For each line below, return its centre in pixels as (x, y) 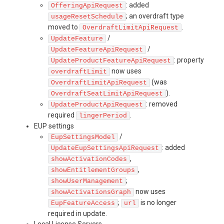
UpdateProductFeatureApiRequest (111, 60)
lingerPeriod (103, 115)
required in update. (77, 213)
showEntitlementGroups (93, 170)
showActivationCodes (89, 159)
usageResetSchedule (87, 16)
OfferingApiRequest (87, 5)
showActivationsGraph (91, 192)
